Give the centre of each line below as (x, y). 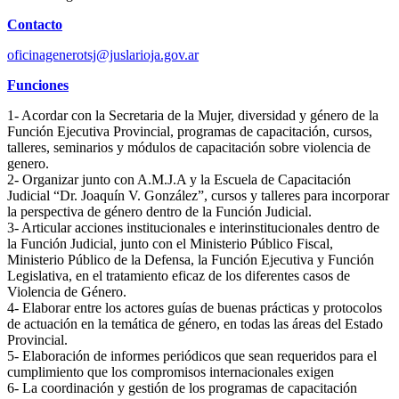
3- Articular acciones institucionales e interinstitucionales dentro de (193, 228)
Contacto (35, 25)
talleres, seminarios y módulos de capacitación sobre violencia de (189, 148)
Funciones (38, 85)
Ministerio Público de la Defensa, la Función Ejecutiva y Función (191, 260)
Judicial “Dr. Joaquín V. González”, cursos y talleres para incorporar (198, 196)
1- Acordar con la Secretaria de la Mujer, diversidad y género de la (193, 116)
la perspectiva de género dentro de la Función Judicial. (159, 212)
